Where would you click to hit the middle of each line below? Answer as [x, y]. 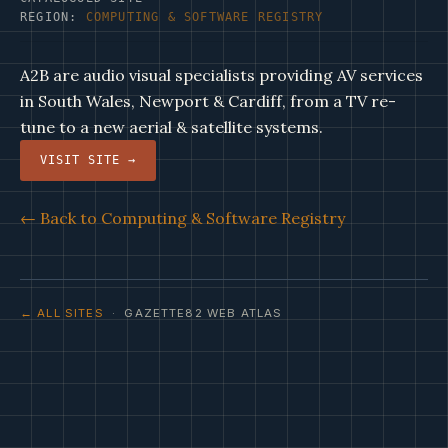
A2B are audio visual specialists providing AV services [221, 75]
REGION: [53, 17]
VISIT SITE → [88, 160]
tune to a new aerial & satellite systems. [171, 127]
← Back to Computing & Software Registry [182, 218]
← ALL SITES [62, 313]
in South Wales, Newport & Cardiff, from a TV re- [208, 101]
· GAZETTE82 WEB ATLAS [193, 313]
